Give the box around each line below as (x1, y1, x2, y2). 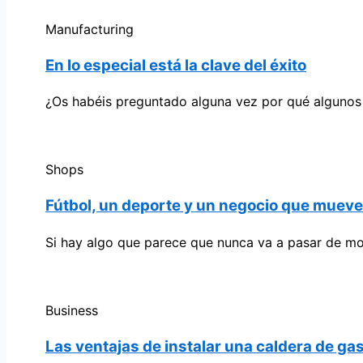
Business (45, 301, 98, 318)
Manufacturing (45, 20, 134, 37)
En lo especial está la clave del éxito (45, 55, 306, 75)
